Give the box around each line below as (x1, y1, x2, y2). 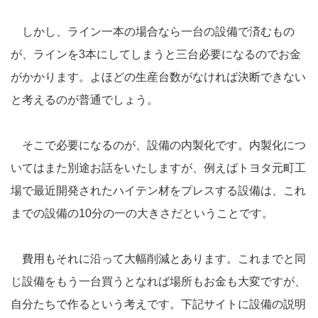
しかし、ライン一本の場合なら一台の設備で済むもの (11, 26, 295, 38)
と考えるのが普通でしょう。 (11, 94, 158, 106)
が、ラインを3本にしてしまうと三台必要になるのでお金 (11, 48, 301, 61)
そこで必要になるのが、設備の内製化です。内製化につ (11, 139, 306, 152)
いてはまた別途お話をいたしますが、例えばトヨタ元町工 (11, 162, 306, 175)
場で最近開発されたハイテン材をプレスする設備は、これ (11, 185, 306, 197)
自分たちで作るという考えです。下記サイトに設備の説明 (11, 298, 306, 311)
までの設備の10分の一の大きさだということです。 (11, 207, 273, 220)
